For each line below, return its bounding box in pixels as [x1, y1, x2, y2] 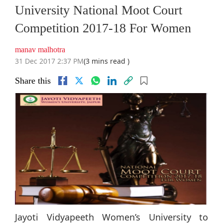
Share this [15, 76, 51, 86]
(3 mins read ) [84, 56, 129, 66]
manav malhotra [15, 45, 65, 54]
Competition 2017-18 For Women [15, 21, 191, 36]
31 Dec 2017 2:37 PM [15, 56, 84, 66]
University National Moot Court [15, 3, 182, 18]
